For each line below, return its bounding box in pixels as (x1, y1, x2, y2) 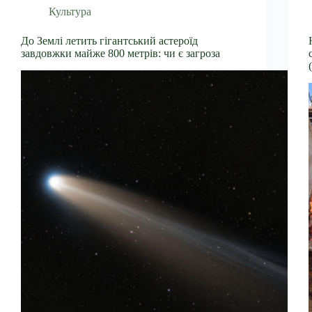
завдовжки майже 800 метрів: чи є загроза (21, 47, 220, 59)
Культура (49, 5, 91, 17)
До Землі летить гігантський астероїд (21, 34, 198, 47)
